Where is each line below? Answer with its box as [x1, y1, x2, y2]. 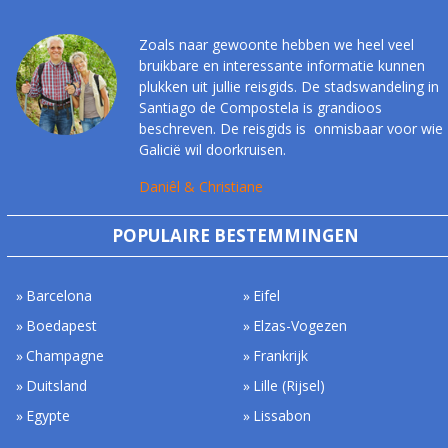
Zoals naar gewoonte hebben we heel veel [138, 34, 414, 54]
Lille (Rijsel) [253, 375, 326, 395]
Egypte [26, 405, 71, 425]
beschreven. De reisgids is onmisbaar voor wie [138, 118, 443, 138]
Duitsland [26, 375, 88, 395]
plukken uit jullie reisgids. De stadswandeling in [138, 76, 439, 96]
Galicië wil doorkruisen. [138, 139, 286, 159]
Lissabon [253, 405, 312, 425]
